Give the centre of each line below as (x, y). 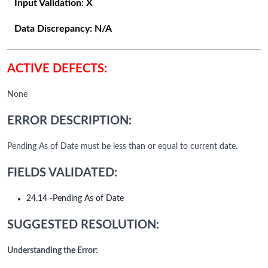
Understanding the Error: (53, 251)
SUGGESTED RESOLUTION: (83, 225)
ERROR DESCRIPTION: (69, 121)
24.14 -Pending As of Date (75, 199)
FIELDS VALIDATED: (62, 173)
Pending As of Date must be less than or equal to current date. (122, 147)
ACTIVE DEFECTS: (57, 69)
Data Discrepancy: (54, 29)
